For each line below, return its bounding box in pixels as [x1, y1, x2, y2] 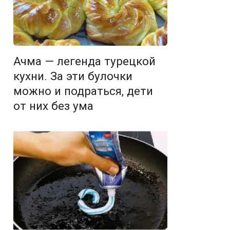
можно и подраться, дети [13, 84, 153, 98]
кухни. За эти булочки [13, 69, 132, 83]
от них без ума [13, 99, 93, 113]
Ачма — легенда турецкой [13, 54, 156, 68]
